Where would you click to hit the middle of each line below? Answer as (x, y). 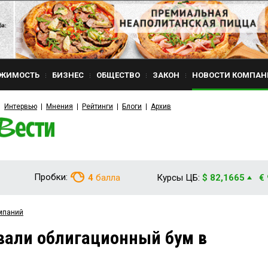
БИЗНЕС (68, 75)
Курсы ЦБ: (178, 178)
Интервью (21, 106)
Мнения (60, 106)
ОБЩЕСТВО (118, 75)
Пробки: (51, 177)
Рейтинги (98, 106)
